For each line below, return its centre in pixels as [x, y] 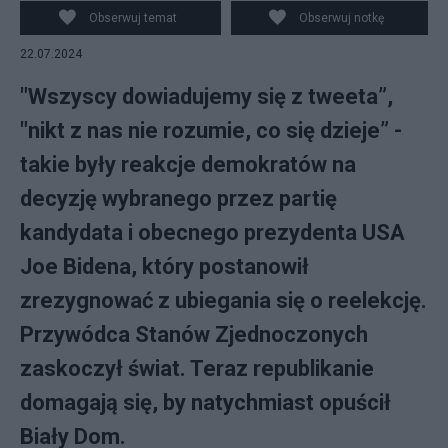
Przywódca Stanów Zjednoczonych [194, 334]
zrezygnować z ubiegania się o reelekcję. [223, 300]
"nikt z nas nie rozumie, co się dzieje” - [211, 130]
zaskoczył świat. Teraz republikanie [197, 368]
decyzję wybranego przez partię [178, 198]
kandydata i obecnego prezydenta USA [212, 232]
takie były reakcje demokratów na [188, 164]
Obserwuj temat [132, 18]
